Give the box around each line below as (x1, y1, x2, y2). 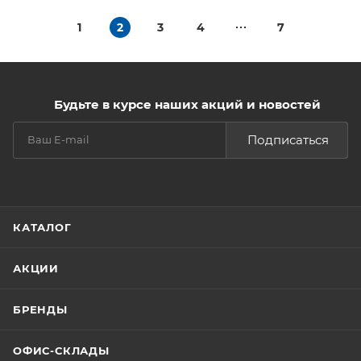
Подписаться (247, 132, 329, 147)
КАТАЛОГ (13, 221, 72, 234)
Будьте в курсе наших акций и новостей (53, 97, 321, 112)
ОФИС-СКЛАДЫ (13, 344, 110, 357)
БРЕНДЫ (13, 303, 68, 316)
